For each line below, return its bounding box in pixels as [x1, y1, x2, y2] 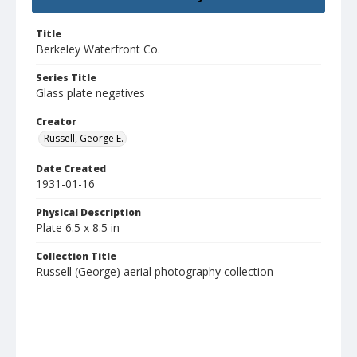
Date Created [36, 162, 106, 176]
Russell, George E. [44, 131, 124, 146]
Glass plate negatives [36, 85, 145, 101]
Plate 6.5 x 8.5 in [36, 220, 120, 236]
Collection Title [36, 249, 116, 264]
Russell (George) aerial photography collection [36, 264, 273, 280]
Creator [36, 115, 76, 129]
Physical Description [36, 206, 141, 220]
